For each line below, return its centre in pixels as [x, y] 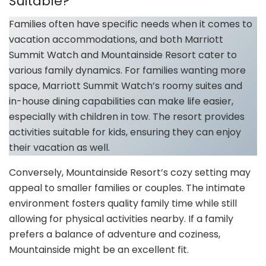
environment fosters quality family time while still [123, 204]
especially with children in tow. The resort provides [127, 117]
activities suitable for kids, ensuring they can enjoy [125, 132]
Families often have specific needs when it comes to [131, 24]
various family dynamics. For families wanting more [127, 71]
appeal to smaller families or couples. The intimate [127, 188]
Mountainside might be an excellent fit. [99, 250]
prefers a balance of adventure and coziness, [115, 235]
